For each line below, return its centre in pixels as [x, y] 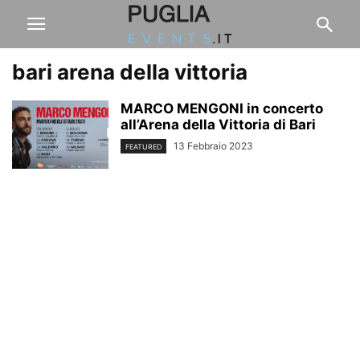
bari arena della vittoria [130, 72]
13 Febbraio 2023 [213, 146]
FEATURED [143, 147]
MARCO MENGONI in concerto [222, 108]
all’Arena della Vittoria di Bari [218, 125]
